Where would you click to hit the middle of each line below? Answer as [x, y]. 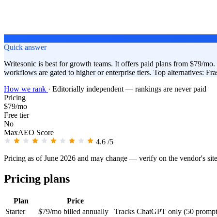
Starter [15, 211]
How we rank [26, 89]
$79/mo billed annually [73, 211]
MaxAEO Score [29, 132]
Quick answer [25, 47]
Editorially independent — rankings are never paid [129, 89]
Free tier [16, 115]
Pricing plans [37, 178]
